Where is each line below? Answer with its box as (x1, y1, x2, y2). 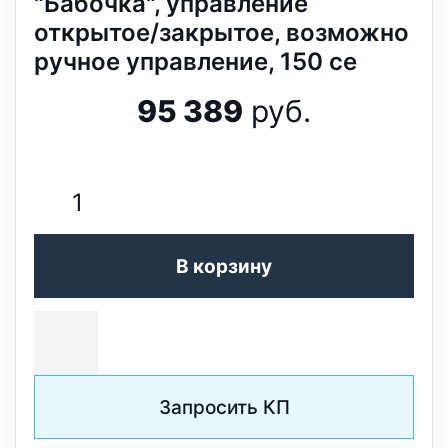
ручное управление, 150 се (34, 47, 357, 76)
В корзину (176, 254, 272, 278)
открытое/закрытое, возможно (34, 18, 409, 47)
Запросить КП (158, 395, 290, 419)
